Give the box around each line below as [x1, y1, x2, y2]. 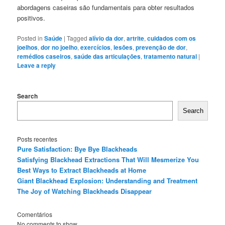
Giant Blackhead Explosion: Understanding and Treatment [17, 175, 198, 185]
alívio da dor [89, 34, 124, 43]
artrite [127, 34, 145, 43]
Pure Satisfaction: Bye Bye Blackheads [17, 144, 138, 154]
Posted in [17, 34, 43, 43]
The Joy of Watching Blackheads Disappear [17, 186, 152, 196]
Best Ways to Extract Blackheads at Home [17, 165, 147, 175]
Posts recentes [17, 134, 58, 143]
